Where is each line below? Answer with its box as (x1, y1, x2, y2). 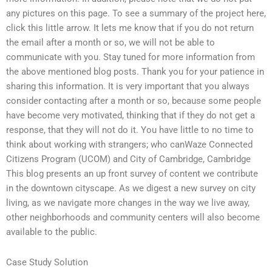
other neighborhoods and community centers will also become (6, 212, 260, 223)
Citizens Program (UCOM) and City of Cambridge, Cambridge (6, 154, 251, 165)
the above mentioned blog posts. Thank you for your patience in (6, 66, 264, 78)
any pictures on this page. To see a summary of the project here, (6, 8, 266, 19)
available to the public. (6, 226, 97, 238)
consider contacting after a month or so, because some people (6, 95, 261, 107)
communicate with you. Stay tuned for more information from (6, 52, 255, 63)
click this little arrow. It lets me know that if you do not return (6, 22, 254, 34)
